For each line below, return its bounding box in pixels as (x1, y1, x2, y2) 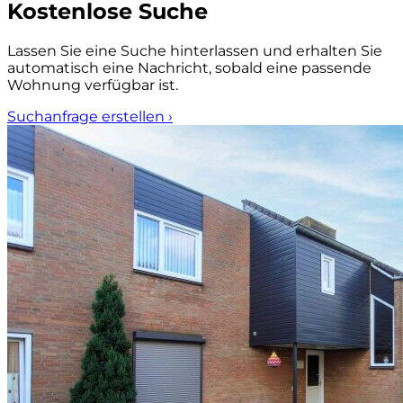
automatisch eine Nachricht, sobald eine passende (7, 59, 372, 77)
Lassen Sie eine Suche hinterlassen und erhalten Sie (7, 42, 382, 60)
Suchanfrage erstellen (7, 108, 168, 126)
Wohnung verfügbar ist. (7, 76, 178, 94)
